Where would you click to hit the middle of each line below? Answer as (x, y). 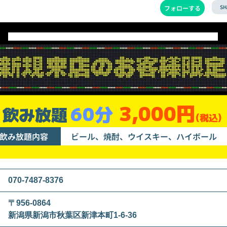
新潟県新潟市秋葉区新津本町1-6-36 (72, 215)
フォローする (182, 8)
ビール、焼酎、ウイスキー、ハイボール (144, 136)
